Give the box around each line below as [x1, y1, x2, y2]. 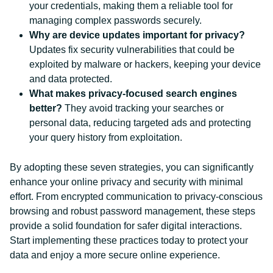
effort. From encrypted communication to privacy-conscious [10, 191, 263, 202]
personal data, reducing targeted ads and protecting [29, 118, 251, 128]
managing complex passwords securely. [29, 15, 202, 26]
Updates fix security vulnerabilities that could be [29, 44, 235, 55]
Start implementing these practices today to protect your [10, 235, 248, 246]
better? [29, 103, 62, 113]
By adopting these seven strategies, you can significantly [10, 162, 253, 172]
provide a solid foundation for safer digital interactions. [10, 221, 242, 231]
